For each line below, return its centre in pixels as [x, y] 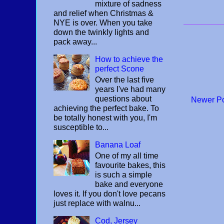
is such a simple [124, 175]
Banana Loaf [118, 144]
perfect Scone [120, 68]
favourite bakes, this [130, 165]
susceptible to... [81, 127]
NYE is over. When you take [103, 22]
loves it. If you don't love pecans [109, 194]
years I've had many [130, 89]
